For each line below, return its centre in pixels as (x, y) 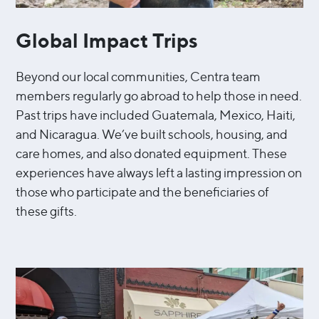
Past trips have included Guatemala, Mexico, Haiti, (156, 115)
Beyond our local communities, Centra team (138, 76)
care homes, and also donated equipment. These (152, 153)
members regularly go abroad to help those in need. (159, 95)
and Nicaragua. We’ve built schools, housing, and (152, 134)
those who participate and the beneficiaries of (143, 192)
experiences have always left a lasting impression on (159, 172)
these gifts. (47, 211)
